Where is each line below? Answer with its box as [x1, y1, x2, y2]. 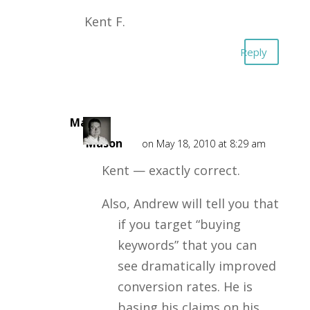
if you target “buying [117, 216, 241, 232]
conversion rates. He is [117, 278, 253, 295]
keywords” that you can [117, 237, 257, 253]
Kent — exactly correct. [101, 162, 240, 179]
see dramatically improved [117, 257, 276, 274]
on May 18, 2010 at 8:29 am [141, 137, 266, 150]
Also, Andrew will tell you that [101, 195, 279, 212]
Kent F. [84, 13, 125, 30]
